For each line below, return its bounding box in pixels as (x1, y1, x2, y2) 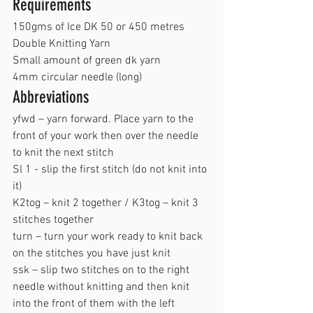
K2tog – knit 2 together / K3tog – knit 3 (13, 196, 201, 210)
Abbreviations (13, 87, 89, 107)
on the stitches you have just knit (13, 246, 170, 261)
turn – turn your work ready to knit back (13, 229, 205, 244)
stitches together (13, 212, 94, 227)
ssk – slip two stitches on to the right (13, 263, 192, 277)
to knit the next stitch (13, 145, 114, 160)
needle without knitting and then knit (13, 279, 192, 294)
